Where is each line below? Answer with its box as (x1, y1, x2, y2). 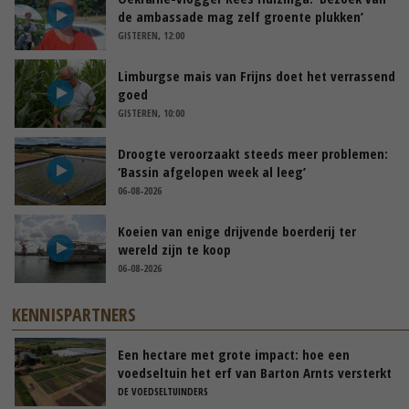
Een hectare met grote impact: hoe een (118, 344, 350, 363)
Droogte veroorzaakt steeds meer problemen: (118, 143, 388, 163)
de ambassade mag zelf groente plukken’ (118, 6, 363, 26)
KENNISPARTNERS (12, 301, 137, 327)
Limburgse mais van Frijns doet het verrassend (118, 66, 395, 85)
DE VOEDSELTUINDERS (118, 383, 208, 398)
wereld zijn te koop (118, 239, 231, 258)
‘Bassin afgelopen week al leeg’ (118, 162, 306, 181)
